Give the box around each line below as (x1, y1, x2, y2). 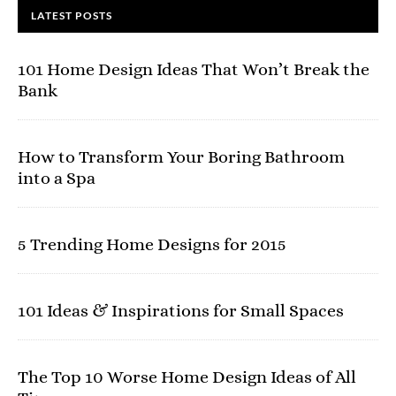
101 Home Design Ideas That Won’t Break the (18, 59, 369, 80)
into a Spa (18, 168, 95, 188)
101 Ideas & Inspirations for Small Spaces (18, 301, 344, 321)
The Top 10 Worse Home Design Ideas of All (18, 367, 356, 387)
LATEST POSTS (31, 9, 112, 22)
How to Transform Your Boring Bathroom (18, 147, 345, 167)
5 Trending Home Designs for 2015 (18, 234, 286, 255)
